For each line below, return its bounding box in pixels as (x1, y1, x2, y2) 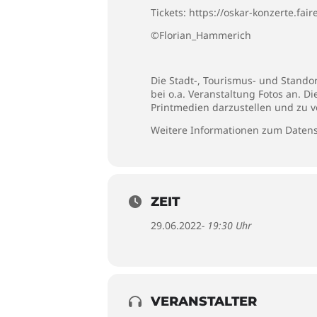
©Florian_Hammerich (151, 28, 251, 42)
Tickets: (151, 6, 189, 19)
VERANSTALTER (151, 294, 257, 309)
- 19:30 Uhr (202, 219, 252, 232)
